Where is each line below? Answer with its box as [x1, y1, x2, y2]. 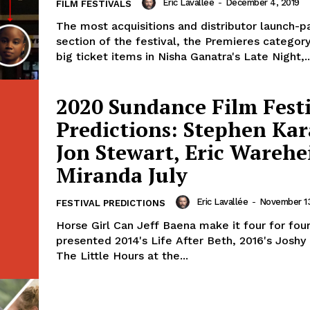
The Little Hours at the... [56, 248, 188, 262]
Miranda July [56, 161, 188, 189]
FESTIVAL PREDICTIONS [56, 197, 165, 208]
